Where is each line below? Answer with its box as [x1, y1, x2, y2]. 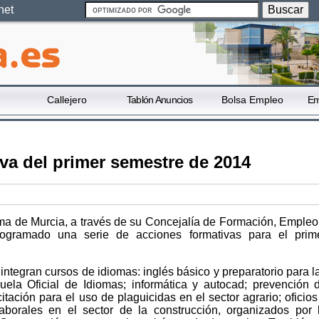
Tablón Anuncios [126, 94, 193, 105]
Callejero [47, 94, 87, 105]
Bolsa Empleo [221, 94, 283, 105]
